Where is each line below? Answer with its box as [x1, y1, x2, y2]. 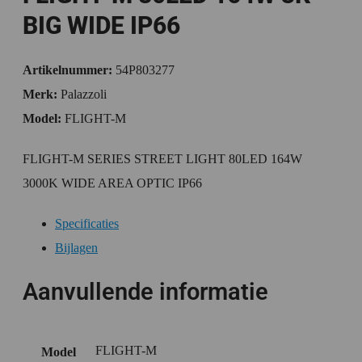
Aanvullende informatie [23, 277, 268, 305]
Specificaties [55, 217, 119, 230]
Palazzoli [61, 87, 107, 101]
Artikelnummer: [23, 63, 112, 77]
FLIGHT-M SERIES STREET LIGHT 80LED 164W [23, 152, 302, 166]
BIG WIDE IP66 [23, 11, 180, 40]
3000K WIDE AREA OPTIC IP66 [23, 176, 202, 190]
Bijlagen [55, 241, 98, 255]
